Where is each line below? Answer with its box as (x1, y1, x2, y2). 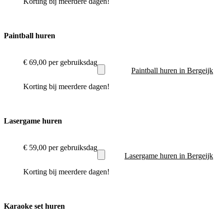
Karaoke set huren (4, 201, 65, 210)
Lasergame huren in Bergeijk (124, 151, 213, 160)
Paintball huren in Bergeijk (131, 66, 213, 75)
